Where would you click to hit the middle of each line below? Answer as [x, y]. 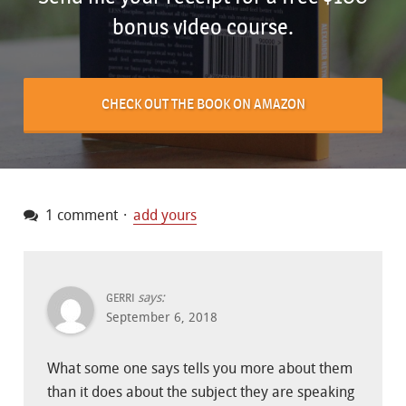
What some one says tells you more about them [200, 368]
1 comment [80, 215]
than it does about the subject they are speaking [201, 392]
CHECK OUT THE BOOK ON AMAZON [203, 104]
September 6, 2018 [162, 318]
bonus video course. [203, 27]
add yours [165, 215]
